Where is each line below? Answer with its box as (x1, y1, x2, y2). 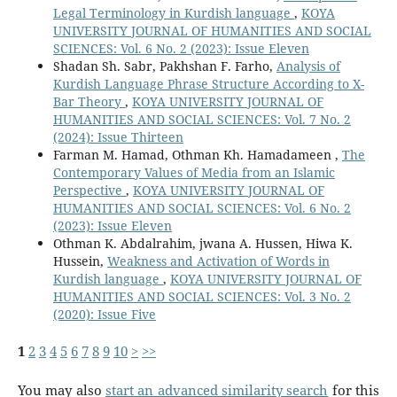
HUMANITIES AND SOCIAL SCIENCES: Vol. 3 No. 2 (52, 287, 351, 305)
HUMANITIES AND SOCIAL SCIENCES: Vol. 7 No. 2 (52, 110, 351, 128)
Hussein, (52, 252, 107, 269)
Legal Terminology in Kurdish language (52, 4, 294, 21)
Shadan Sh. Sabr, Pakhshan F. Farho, (52, 57, 276, 74)
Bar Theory (52, 92, 125, 110)
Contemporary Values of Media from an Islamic (52, 163, 335, 181)
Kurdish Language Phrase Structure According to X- (52, 74, 364, 92)
